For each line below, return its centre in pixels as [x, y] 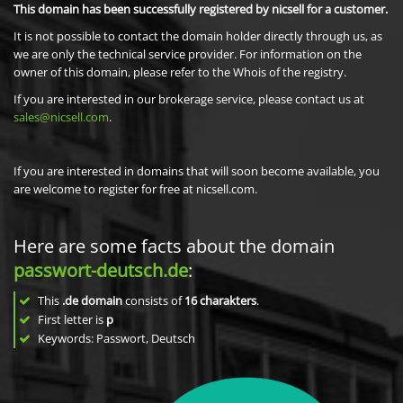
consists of [153, 300]
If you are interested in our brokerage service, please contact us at [189, 99]
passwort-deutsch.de [101, 270]
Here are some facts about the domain [174, 246]
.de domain [92, 300]
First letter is [71, 319]
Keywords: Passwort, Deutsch [115, 338]
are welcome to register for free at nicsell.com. [135, 189]
